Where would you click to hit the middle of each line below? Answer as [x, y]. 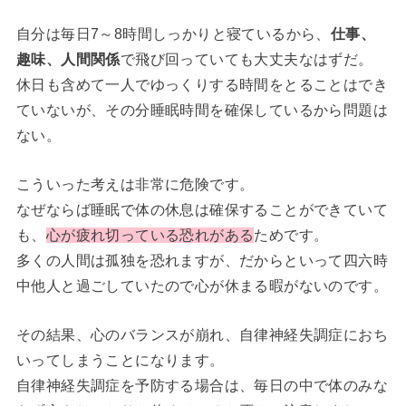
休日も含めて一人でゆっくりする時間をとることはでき [202, 85]
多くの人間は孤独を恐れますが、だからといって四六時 [202, 260]
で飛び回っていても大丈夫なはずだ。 [246, 60]
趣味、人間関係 [68, 60]
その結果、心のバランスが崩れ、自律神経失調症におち [202, 334]
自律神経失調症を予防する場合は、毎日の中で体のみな [202, 385]
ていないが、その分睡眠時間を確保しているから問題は [202, 111]
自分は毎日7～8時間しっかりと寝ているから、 [173, 34]
